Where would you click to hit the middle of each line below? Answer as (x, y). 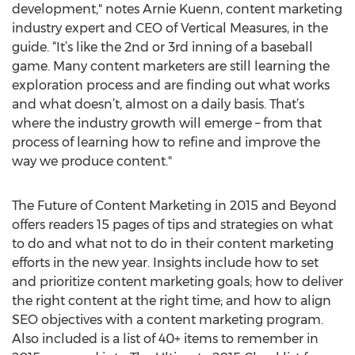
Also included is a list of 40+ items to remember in (165, 339)
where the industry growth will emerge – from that (167, 123)
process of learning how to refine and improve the (166, 142)
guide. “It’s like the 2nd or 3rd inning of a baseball (162, 47)
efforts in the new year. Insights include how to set (165, 263)
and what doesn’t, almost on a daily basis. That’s (158, 104)
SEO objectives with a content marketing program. (168, 320)
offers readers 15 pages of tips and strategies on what (172, 225)
